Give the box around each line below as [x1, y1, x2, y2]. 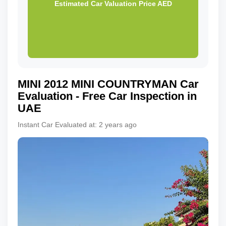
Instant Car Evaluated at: [18, 121, 97, 129]
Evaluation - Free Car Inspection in [18, 90, 197, 103]
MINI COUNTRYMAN [71, 78, 177, 91]
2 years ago [99, 121, 137, 129]
